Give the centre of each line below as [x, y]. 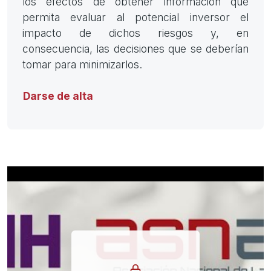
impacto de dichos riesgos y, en [135, 33]
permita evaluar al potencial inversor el [135, 18]
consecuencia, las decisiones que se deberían [135, 49]
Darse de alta [58, 96]
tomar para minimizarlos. [82, 65]
